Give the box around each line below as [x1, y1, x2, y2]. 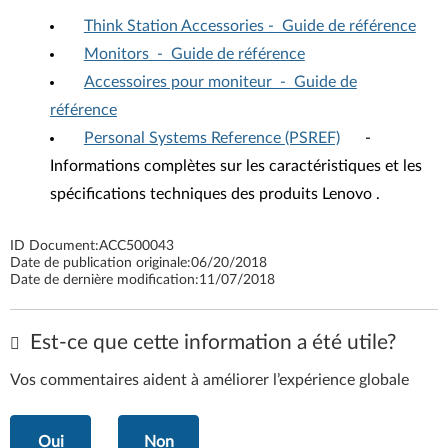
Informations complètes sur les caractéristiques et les [50, 157, 422, 174]
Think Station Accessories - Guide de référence [83, 17, 416, 34]
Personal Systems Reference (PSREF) [83, 129, 340, 146]
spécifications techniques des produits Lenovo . [50, 185, 380, 202]
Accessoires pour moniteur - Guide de [83, 73, 357, 90]
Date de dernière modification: [10, 272, 199, 287]
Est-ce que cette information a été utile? [25, 331, 396, 353]
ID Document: [10, 238, 99, 253]
